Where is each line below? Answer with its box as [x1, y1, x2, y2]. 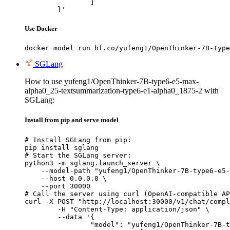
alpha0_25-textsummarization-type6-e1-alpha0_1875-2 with [25, 86, 219, 95]
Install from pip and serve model [25, 116, 119, 124]
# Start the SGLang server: [25, 151, 131, 159]
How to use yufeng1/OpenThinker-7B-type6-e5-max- [25, 77, 199, 86]
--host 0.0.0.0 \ [25, 174, 107, 182]
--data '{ [25, 213, 57, 221]
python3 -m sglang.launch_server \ [25, 159, 160, 167]
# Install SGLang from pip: [25, 136, 131, 144]
